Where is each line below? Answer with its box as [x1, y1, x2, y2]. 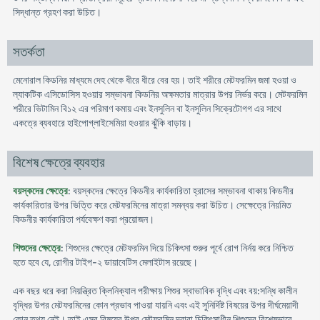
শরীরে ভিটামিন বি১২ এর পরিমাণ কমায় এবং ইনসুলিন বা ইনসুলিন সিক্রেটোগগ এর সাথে [12, 103, 281, 115]
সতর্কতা [12, 46, 45, 59]
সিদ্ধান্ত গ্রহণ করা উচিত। [12, 6, 101, 19]
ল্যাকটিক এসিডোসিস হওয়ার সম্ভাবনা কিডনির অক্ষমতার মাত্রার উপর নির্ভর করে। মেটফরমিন [12, 89, 307, 101]
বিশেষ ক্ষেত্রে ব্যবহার [12, 156, 105, 170]
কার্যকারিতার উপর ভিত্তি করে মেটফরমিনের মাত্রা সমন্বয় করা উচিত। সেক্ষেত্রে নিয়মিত [12, 199, 291, 211]
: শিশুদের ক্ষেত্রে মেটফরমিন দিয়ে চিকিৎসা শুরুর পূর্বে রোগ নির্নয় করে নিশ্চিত [60, 242, 294, 254]
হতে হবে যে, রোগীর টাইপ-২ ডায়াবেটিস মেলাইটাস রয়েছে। [12, 256, 198, 269]
